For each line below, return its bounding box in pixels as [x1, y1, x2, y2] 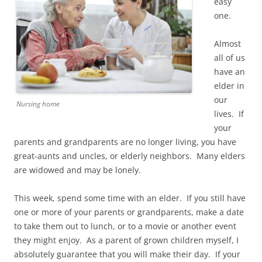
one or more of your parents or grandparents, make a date [14, 206, 244, 218]
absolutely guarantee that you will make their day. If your [14, 249, 240, 260]
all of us [214, 52, 245, 64]
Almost [214, 38, 241, 50]
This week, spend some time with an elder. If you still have [14, 192, 246, 204]
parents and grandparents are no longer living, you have [14, 136, 236, 148]
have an [214, 66, 245, 78]
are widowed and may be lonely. [14, 164, 141, 176]
